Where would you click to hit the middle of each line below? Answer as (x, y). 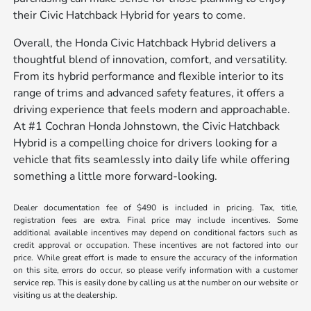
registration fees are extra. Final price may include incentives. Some (155, 220)
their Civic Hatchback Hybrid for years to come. (130, 15)
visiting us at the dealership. (66, 295)
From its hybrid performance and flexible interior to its (149, 76)
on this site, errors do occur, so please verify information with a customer (155, 270)
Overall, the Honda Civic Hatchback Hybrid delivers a (145, 43)
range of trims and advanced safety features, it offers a (149, 93)
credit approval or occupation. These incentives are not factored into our (155, 245)
